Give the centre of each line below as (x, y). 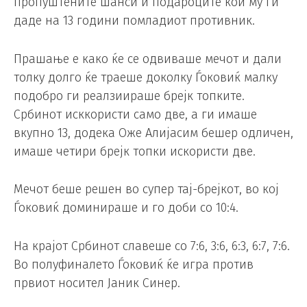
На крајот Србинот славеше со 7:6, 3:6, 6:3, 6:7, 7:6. (152, 246)
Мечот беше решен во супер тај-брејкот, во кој (146, 189)
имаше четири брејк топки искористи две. (135, 151)
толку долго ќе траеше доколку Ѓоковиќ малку (146, 77)
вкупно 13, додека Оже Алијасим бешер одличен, (153, 133)
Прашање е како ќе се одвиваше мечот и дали (148, 59)
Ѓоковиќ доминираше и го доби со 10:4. (126, 208)
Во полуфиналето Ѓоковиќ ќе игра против (134, 265)
